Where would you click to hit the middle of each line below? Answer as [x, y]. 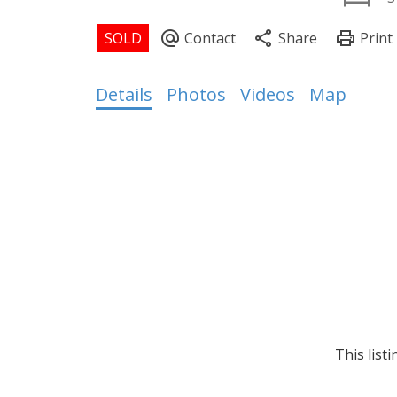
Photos [196, 94]
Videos [267, 94]
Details [124, 94]
